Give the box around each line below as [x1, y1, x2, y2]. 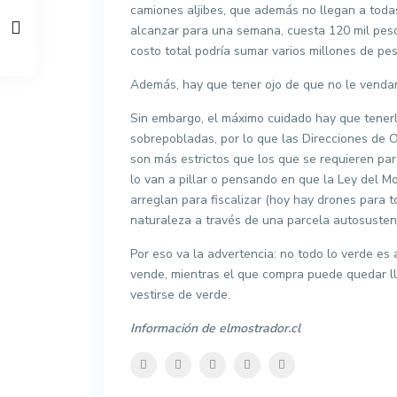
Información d [130, 320, 208, 337]
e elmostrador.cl [208, 320, 300, 337]
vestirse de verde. [130, 286, 230, 303]
